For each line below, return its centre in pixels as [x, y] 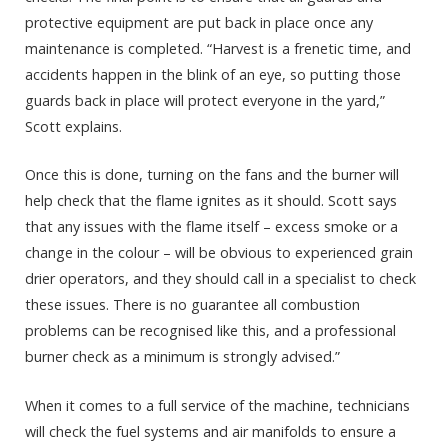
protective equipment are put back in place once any [199, 23]
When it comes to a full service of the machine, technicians [217, 405]
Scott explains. [73, 127]
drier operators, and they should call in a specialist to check [220, 279]
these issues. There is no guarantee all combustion [192, 305]
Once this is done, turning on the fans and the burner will [212, 175]
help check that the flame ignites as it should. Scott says [211, 201]
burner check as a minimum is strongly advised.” [182, 357]
